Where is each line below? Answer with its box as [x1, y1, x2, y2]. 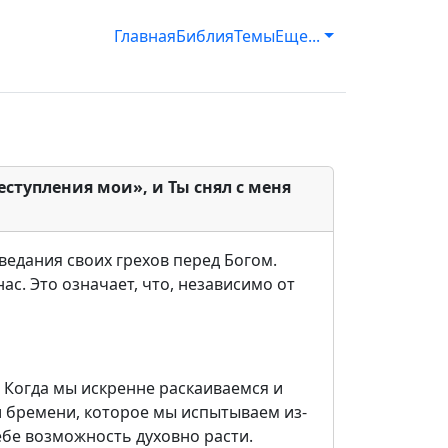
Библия [176, 25, 235, 47]
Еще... [275, 25, 321, 47]
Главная [114, 25, 177, 47]
